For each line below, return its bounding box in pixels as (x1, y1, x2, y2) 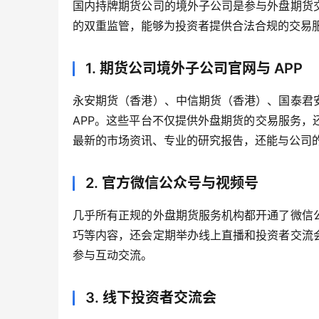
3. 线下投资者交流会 (85, 289, 216, 307)
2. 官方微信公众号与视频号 (85, 174, 258, 192)
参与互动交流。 (73, 248, 152, 263)
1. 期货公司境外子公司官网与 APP (85, 60, 303, 78)
